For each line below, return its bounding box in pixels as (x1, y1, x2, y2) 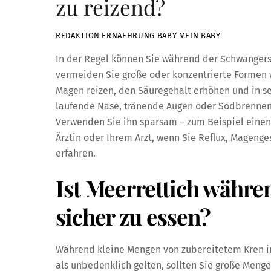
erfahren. (56, 147, 96, 159)
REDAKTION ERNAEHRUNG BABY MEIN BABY (56, 31, 221, 41)
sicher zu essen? (56, 201, 211, 232)
